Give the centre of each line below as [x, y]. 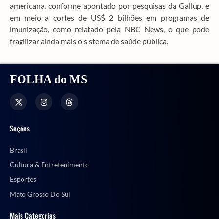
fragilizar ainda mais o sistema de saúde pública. [89, 41]
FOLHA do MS [48, 79]
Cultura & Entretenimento [49, 164]
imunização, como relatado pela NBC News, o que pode [109, 29]
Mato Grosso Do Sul [40, 194]
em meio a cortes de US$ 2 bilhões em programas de [109, 17]
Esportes [23, 179]
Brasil [19, 150]
